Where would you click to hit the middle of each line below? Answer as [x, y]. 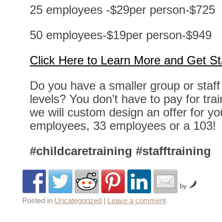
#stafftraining [173, 151]
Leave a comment [137, 200]
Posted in [37, 200]
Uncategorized [78, 200]
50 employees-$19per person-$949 [121, 35]
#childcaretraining [81, 151]
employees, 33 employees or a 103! [123, 125]
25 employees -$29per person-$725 [122, 9]
